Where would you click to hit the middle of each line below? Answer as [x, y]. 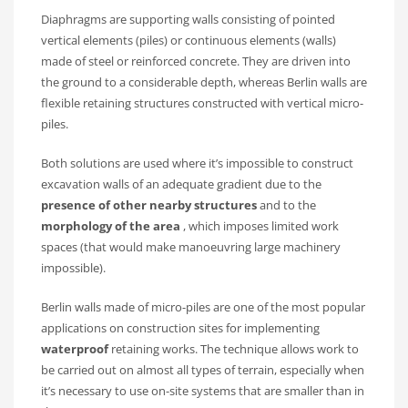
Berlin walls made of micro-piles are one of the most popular [203, 307]
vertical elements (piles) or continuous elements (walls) [189, 41]
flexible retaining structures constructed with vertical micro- [202, 103]
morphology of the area [112, 226]
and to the [286, 205]
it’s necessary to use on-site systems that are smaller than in [203, 391]
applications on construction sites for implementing [180, 328]
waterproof [75, 349]
